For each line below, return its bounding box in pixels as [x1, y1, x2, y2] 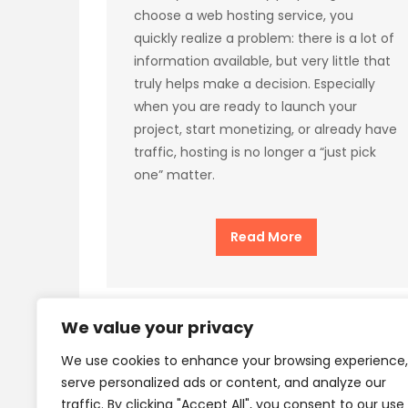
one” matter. [134, 165, 215, 184]
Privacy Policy [107, 362, 192, 381]
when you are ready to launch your [134, 97, 357, 116]
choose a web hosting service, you [134, 5, 353, 25]
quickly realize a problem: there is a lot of [134, 28, 394, 47]
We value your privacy [61, 316, 253, 339]
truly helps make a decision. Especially [134, 74, 375, 93]
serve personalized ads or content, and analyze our [61, 373, 386, 392]
